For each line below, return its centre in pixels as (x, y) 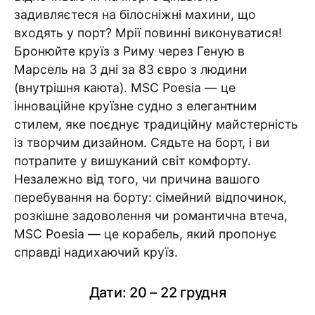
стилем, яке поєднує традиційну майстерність (156, 124)
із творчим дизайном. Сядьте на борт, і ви (142, 142)
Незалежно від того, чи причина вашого (137, 179)
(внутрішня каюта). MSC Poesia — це (125, 88)
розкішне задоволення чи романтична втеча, (151, 216)
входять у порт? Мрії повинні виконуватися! (148, 33)
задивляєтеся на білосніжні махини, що (135, 14)
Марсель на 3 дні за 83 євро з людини (131, 69)
